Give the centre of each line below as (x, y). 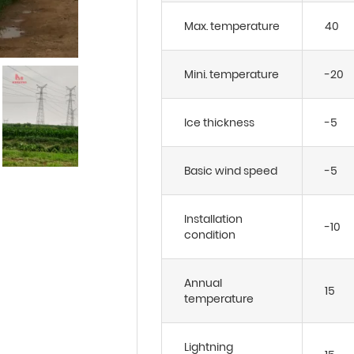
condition (210, 235)
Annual (203, 283)
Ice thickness (219, 122)
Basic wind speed (231, 171)
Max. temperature (232, 26)
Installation (213, 219)
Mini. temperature (232, 74)
